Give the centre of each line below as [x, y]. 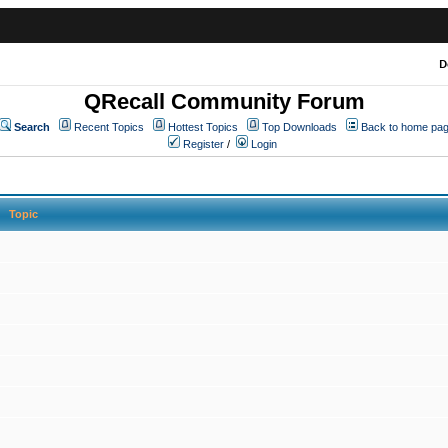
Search [31, 127]
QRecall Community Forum [224, 101]
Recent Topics [108, 127]
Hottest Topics [202, 127]
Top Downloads [299, 127]
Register [203, 144]
